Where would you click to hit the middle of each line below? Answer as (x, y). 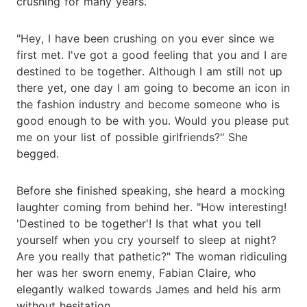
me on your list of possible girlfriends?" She (132, 137)
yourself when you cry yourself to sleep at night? (146, 240)
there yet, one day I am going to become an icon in (153, 87)
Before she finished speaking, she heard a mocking (151, 190)
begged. (38, 153)
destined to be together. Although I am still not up (149, 71)
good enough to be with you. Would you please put (153, 120)
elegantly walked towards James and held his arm (149, 289)
